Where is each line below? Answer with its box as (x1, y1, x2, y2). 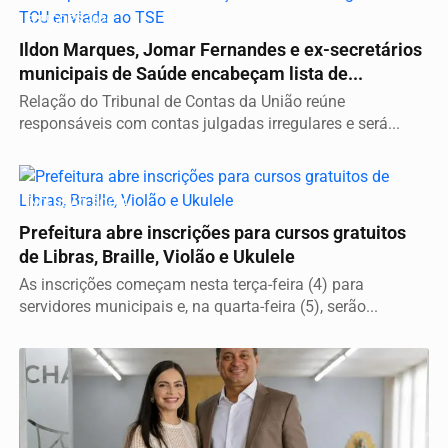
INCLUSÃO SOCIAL (25, 194, 136, 210)
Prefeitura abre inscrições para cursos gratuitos (19, 222, 406, 243)
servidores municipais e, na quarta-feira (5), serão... (19, 296, 378, 316)
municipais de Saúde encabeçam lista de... (19, 63, 363, 84)
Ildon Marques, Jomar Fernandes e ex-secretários (19, 39, 422, 60)
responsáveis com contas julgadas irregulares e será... (19, 113, 400, 133)
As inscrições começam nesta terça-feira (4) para (19, 274, 364, 294)
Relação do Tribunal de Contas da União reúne (19, 91, 345, 111)
